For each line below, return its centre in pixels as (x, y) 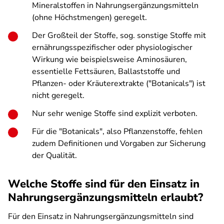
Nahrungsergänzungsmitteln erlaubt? (105, 197)
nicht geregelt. (58, 95)
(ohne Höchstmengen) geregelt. (89, 17)
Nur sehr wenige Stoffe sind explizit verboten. (115, 113)
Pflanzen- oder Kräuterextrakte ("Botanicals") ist (119, 83)
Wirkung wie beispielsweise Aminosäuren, (109, 59)
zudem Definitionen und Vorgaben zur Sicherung (119, 143)
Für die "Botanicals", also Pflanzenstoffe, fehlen (117, 131)
